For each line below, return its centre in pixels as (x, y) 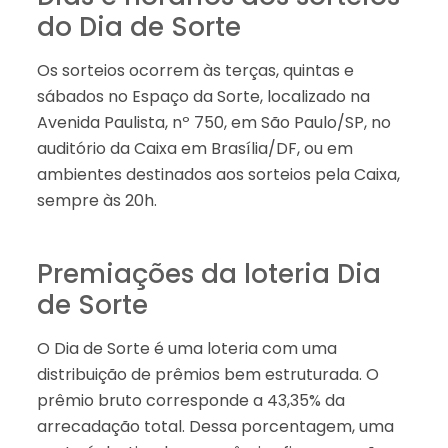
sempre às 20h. (96, 200)
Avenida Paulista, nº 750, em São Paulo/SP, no (213, 122)
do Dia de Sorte (138, 26)
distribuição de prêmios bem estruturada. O (207, 374)
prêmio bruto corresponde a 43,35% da (190, 400)
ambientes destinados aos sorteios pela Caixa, (218, 174)
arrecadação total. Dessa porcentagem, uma (215, 426)
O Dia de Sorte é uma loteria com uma (186, 348)
